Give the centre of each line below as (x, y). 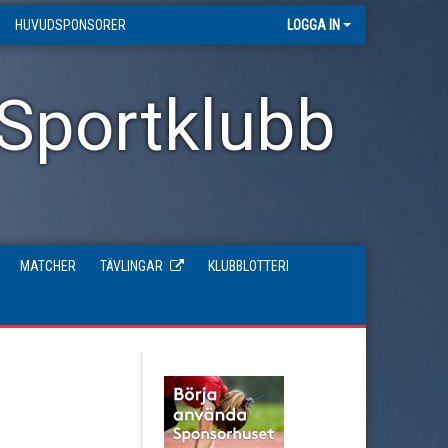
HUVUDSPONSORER (70, 25)
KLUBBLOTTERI (248, 266)
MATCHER (48, 266)
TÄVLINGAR (131, 266)
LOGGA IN (313, 25)
